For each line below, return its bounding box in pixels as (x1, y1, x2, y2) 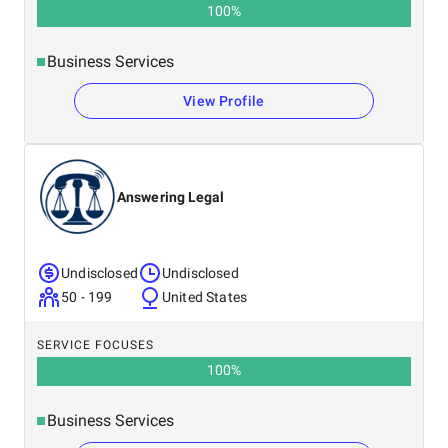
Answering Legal (117, 189, 225, 205)
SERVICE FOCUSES (37, 338, 154, 352)
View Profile (183, 93, 265, 109)
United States (161, 289, 248, 305)
